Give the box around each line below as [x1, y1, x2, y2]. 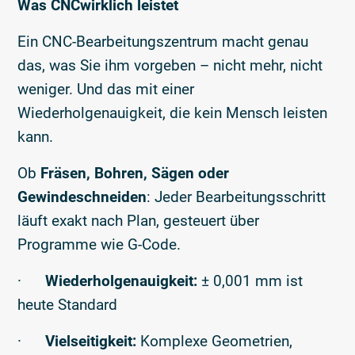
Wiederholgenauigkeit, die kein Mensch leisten [17, 103, 328, 122]
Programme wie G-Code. [17, 235, 181, 254]
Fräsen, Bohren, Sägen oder [40, 163, 230, 182]
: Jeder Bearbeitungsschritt [147, 187, 326, 206]
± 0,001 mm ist [197, 271, 303, 290]
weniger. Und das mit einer [17, 79, 195, 98]
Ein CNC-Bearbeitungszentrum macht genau [17, 32, 309, 51]
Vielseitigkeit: [45, 331, 137, 350]
